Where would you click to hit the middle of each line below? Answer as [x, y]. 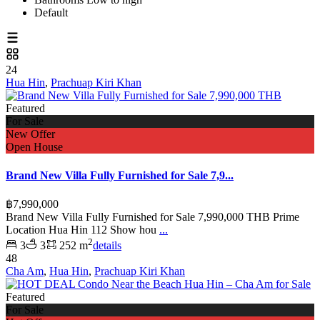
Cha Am [25, 271]
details [107, 246]
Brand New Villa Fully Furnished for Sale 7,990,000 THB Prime [152, 216]
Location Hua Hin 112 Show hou [82, 229]
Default [51, 13]
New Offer [30, 134]
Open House [34, 147]
